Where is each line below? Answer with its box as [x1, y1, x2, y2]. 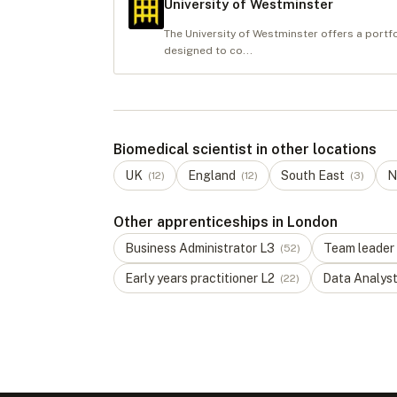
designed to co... [164, 44, 253, 57]
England [188, 168, 236, 183]
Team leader [323, 241, 394, 255]
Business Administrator [125, 241, 257, 255]
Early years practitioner [125, 271, 258, 285]
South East [281, 168, 345, 183]
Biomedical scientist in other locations [113, 141, 377, 158]
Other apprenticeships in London [113, 214, 338, 230]
